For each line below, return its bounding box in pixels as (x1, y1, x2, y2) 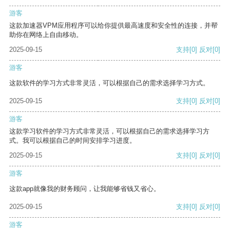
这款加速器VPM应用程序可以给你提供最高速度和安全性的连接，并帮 (9, 22, 218, 30)
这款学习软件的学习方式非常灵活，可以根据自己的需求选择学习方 (9, 127, 209, 136)
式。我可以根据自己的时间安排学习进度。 (9, 137, 136, 145)
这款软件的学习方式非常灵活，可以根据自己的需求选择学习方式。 (9, 79, 209, 87)
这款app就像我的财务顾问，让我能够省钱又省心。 (9, 185, 160, 193)
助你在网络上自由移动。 (9, 31, 83, 39)
